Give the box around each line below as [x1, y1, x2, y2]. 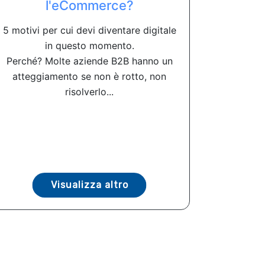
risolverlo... [65, 85, 114, 98]
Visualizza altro [50, 179, 128, 190]
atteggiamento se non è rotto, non [12, 70, 166, 82]
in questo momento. [44, 39, 134, 51]
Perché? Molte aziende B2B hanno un [6, 54, 173, 67]
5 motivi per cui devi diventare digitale [2, 24, 176, 36]
